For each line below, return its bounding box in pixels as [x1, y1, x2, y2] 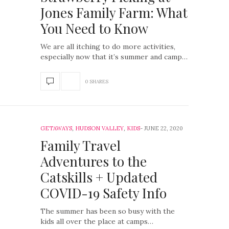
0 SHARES [85, 78, 108, 85]
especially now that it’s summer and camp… [40, 52, 188, 61]
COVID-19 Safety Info [40, 184, 167, 202]
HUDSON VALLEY [75, 125, 124, 132]
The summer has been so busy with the [40, 207, 175, 216]
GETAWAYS [40, 125, 72, 132]
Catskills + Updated [40, 168, 157, 186]
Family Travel [40, 136, 121, 154]
